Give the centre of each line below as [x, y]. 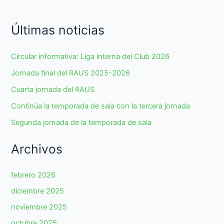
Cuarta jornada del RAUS [53, 89]
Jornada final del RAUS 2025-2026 [71, 73]
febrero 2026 [33, 175]
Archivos [37, 149]
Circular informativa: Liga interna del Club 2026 [90, 56]
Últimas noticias [58, 30]
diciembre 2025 [38, 191]
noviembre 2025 [39, 207]
